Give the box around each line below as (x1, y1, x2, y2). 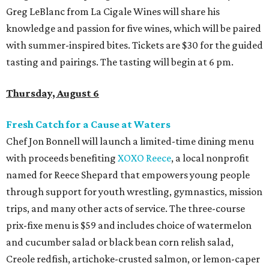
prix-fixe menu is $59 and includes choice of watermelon (6, 219, 252, 231)
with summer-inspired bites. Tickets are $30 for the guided (6, 39, 263, 51)
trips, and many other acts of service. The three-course (6, 202, 245, 214)
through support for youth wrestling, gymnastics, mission (6, 186, 262, 198)
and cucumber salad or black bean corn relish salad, (6, 236, 234, 248)
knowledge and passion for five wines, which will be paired (6, 22, 261, 34)
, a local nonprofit (171, 152, 249, 164)
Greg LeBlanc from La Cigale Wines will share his (6, 5, 220, 17)
